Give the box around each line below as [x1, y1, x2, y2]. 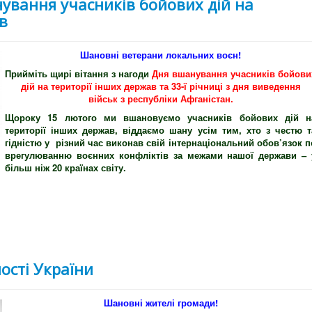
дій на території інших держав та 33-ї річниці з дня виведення [20, 79, 301, 93]
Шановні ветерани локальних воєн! [80, 48, 241, 62]
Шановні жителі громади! [103, 296, 218, 310]
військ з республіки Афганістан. [88, 92, 233, 106]
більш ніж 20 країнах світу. [5, 161, 132, 175]
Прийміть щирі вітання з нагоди [5, 67, 149, 81]
